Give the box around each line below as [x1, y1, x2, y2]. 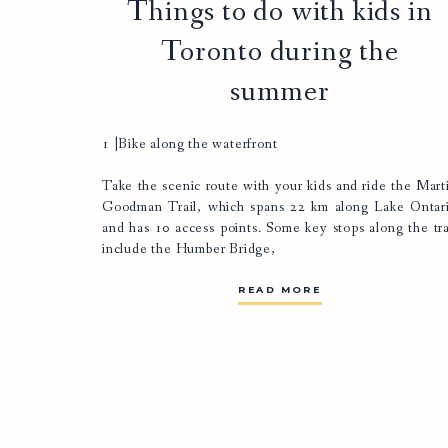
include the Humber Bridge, [102, 239, 276, 259]
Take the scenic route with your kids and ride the [102, 176, 416, 196]
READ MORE [238, 283, 322, 295]
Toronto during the [161, 32, 399, 73]
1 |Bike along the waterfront [102, 134, 278, 154]
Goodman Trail [102, 197, 198, 217]
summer [229, 72, 330, 113]
